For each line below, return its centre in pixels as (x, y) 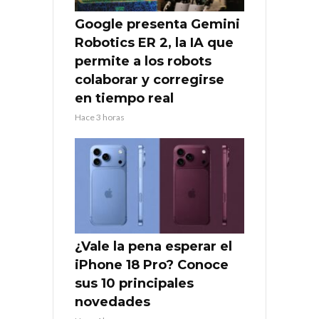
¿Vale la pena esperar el (153, 247)
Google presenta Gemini (157, 25)
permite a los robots (143, 62)
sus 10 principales (134, 284)
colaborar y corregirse (150, 80)
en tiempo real (124, 99)
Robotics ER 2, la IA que (154, 43)
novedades (113, 302)
